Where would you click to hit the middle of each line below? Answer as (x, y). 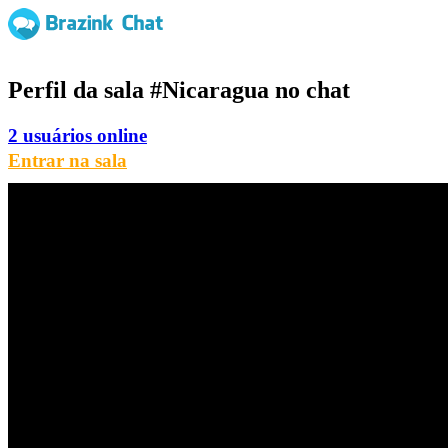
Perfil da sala (79, 89)
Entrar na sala (67, 160)
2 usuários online (77, 135)
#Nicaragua (209, 89)
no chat (309, 89)
